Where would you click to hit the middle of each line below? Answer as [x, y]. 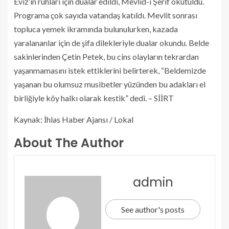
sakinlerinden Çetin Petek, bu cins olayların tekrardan [106, 56]
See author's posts [153, 209]
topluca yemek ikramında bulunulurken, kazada [96, 29]
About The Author [69, 143]
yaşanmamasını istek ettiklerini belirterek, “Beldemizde [110, 70]
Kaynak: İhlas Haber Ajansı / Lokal [74, 119]
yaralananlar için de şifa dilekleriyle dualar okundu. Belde [111, 43]
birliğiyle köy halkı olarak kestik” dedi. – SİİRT [94, 98]
